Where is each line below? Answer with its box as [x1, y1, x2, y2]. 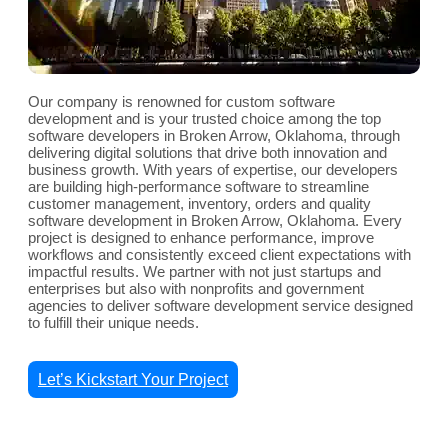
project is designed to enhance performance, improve [28, 229, 374, 247]
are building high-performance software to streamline [28, 178, 369, 196]
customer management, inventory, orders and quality [28, 195, 371, 213]
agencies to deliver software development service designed [28, 297, 413, 315]
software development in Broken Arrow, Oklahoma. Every [28, 212, 402, 230]
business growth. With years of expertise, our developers [28, 161, 398, 179]
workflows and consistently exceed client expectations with [28, 246, 411, 264]
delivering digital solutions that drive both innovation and [28, 144, 387, 162]
